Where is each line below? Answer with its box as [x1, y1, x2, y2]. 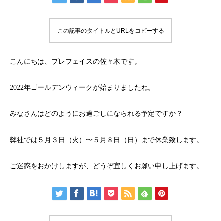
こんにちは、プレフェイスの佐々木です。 [10, 58, 141, 65]
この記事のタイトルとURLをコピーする [57, 27, 164, 34]
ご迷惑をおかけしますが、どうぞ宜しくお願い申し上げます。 [10, 162, 203, 170]
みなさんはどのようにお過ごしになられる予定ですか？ [10, 110, 183, 117]
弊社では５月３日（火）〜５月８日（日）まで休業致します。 [10, 136, 203, 144]
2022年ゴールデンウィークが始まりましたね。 [10, 84, 155, 91]
